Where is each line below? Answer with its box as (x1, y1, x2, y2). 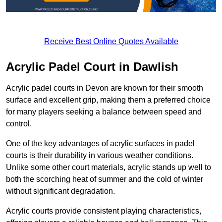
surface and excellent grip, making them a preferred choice (6, 96, 211, 105)
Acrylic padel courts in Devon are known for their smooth (6, 84, 203, 93)
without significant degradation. (6, 187, 115, 196)
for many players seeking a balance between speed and (6, 108, 202, 116)
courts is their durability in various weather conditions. (6, 151, 193, 160)
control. (6, 119, 32, 128)
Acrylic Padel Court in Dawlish (6, 60, 178, 74)
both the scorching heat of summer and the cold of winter (6, 175, 203, 184)
